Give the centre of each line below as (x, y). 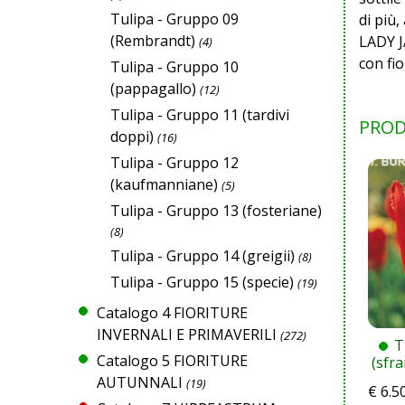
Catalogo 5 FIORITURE (172, 360)
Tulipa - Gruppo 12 (174, 162)
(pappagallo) (153, 88)
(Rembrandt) (153, 40)
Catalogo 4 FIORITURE (172, 312)
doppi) (132, 136)
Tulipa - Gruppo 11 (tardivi (200, 114)
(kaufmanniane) (164, 184)
